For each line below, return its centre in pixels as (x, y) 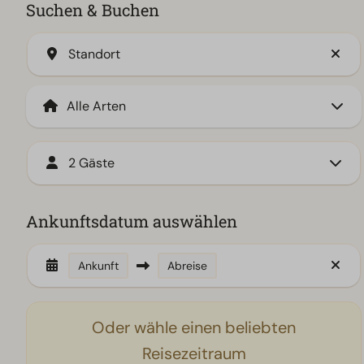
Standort (95, 54)
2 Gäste (92, 163)
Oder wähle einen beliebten (194, 328)
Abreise (188, 266)
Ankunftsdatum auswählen (132, 221)
